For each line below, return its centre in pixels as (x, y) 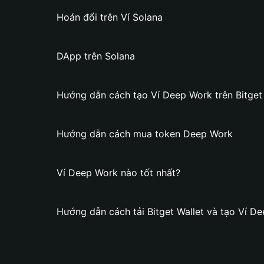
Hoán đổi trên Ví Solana (110, 17)
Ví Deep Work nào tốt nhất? (118, 173)
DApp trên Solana (96, 56)
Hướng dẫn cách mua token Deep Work (145, 134)
